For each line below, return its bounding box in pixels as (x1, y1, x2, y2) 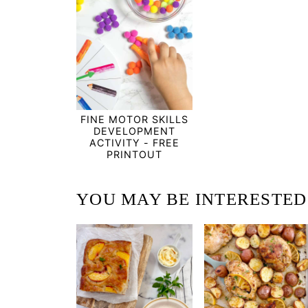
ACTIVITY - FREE (89, 136, 180, 148)
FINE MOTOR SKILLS (80, 113, 189, 125)
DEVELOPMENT (93, 124, 176, 137)
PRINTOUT (107, 148, 163, 160)
